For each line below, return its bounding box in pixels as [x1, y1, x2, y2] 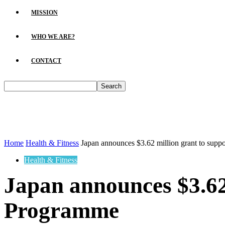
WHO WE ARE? [31, 33, 75, 40]
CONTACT [31, 57, 61, 64]
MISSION [31, 9, 58, 16]
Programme [4, 198, 119, 223]
